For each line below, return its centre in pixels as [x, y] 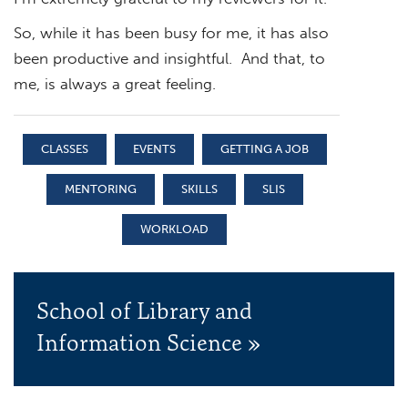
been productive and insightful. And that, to [169, 58]
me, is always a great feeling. [115, 83]
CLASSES [64, 148]
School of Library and [144, 310]
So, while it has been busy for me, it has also [171, 32]
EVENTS [154, 148]
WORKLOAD [174, 229]
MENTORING [100, 189]
